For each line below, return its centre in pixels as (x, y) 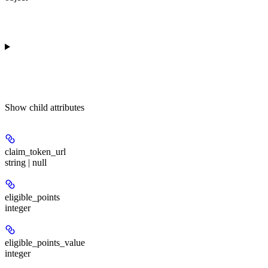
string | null (26, 162)
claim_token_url (35, 151)
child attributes (57, 107)
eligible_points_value (45, 242)
